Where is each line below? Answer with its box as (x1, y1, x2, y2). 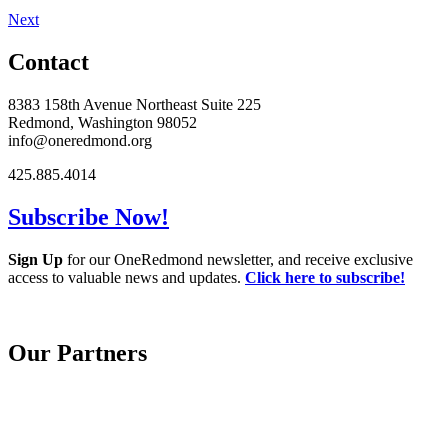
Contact (8, 48, 89, 75)
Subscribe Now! (8, 203, 169, 230)
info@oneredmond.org (8, 131, 152, 149)
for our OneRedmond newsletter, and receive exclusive (63, 250, 413, 268)
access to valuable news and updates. (8, 268, 245, 286)
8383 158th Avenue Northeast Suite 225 (8, 95, 261, 113)
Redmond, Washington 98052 (8, 113, 197, 131)
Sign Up (8, 250, 63, 268)
